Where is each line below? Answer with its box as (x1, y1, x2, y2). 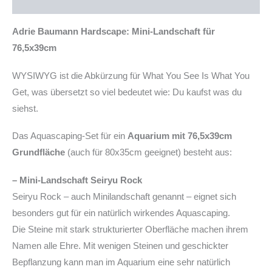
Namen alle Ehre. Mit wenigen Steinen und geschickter (12, 240, 228, 251)
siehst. (12, 103, 38, 114)
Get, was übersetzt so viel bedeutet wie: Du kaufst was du (12, 86, 242, 97)
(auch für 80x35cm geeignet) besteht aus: (65, 147, 232, 158)
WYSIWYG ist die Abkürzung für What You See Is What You (12, 70, 250, 81)
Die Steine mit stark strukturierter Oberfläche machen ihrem (12, 224, 248, 235)
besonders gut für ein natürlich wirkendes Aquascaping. (12, 208, 230, 219)
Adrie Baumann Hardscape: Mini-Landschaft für (12, 26, 215, 37)
